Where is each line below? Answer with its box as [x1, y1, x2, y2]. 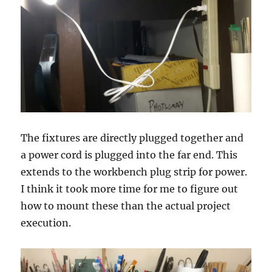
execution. [21, 217, 72, 229]
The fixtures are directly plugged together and [21, 132, 244, 144]
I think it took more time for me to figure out [21, 183, 239, 195]
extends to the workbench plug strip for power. [21, 166, 248, 178]
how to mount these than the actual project [21, 200, 231, 212]
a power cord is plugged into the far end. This [21, 149, 238, 161]
